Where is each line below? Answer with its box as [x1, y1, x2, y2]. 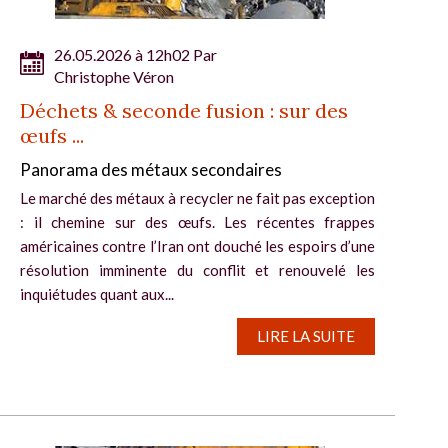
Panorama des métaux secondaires [20, 158, 282, 180]
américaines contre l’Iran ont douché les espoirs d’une [20, 236, 375, 255]
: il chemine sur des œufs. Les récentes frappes [20, 212, 375, 231]
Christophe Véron [54, 66, 174, 86]
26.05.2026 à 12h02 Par [54, 44, 217, 64]
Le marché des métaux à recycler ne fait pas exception [20, 188, 375, 207]
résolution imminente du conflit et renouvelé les [20, 260, 375, 279]
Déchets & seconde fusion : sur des [20, 97, 348, 123]
